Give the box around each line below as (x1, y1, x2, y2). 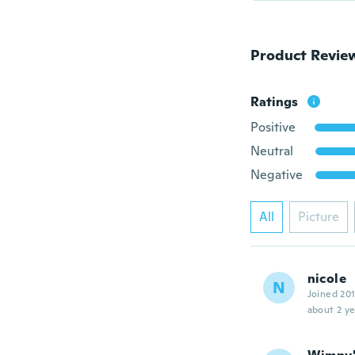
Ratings (250, 94, 298, 110)
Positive (250, 119, 296, 136)
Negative (250, 166, 303, 183)
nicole (307, 270, 346, 287)
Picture (297, 208, 339, 225)
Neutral (250, 143, 293, 159)
